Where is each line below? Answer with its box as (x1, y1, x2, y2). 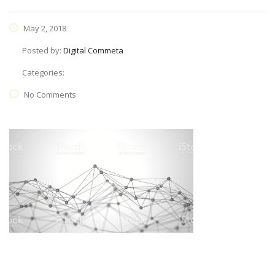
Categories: (22, 67, 64, 78)
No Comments (24, 89, 76, 100)
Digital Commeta (63, 45, 123, 56)
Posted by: (22, 45, 63, 56)
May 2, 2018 (21, 23, 66, 34)
